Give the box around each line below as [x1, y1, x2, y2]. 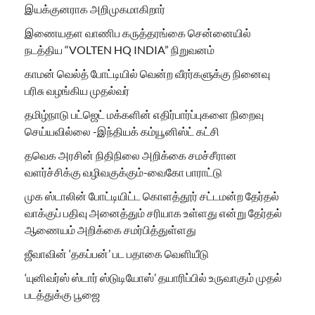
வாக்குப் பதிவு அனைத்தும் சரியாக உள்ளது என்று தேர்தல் [25, 206, 282, 220]
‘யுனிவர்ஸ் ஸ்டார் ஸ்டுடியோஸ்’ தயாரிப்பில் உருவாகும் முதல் [25, 271, 282, 285]
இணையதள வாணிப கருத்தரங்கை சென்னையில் [25, 26, 251, 40]
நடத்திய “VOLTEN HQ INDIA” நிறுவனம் [25, 43, 214, 57]
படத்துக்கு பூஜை [25, 288, 100, 302]
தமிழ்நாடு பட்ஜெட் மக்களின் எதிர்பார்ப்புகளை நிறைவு [25, 108, 264, 122]
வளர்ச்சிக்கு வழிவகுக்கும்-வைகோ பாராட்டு [25, 165, 222, 179]
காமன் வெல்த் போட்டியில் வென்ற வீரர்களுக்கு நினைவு [25, 67, 270, 81]
